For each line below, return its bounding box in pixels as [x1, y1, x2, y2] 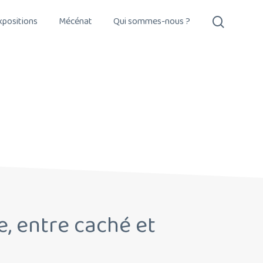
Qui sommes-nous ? [113, 14, 190, 29]
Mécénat [59, 14, 92, 29]
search [224, 11, 258, 32]
